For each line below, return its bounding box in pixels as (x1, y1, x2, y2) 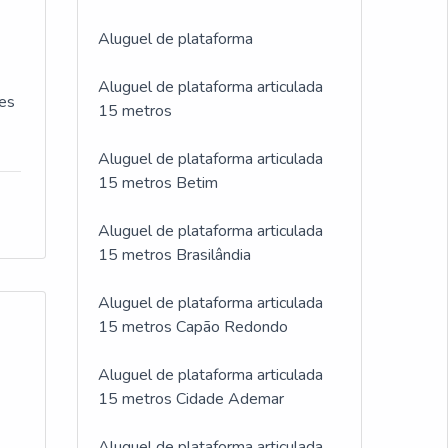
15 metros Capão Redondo (98, 316, 288, 338)
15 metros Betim (98, 172, 218, 194)
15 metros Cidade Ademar (98, 388, 284, 410)
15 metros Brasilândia (98, 244, 251, 266)
